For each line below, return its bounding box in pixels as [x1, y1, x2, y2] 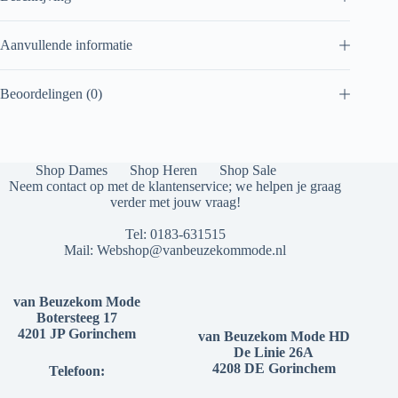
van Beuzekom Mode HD [197, 329, 350, 344]
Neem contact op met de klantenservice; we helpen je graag [9, 179, 342, 194]
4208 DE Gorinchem [211, 361, 336, 376]
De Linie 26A [234, 345, 314, 360]
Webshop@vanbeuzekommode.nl [97, 243, 287, 258]
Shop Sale [219, 163, 276, 178]
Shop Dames [36, 163, 107, 178]
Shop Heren [130, 163, 197, 178]
